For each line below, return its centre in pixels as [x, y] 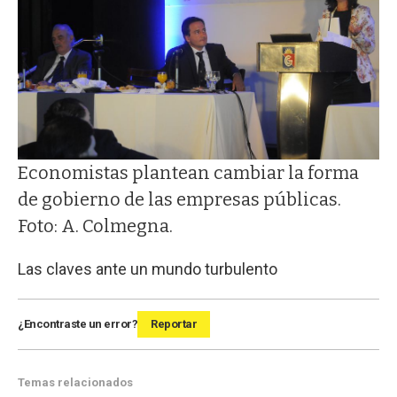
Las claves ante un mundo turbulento [148, 269]
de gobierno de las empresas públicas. [179, 199]
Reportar [174, 323]
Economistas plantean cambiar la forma [188, 172]
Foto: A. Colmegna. [95, 226]
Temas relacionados [75, 382]
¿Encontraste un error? [78, 323]
